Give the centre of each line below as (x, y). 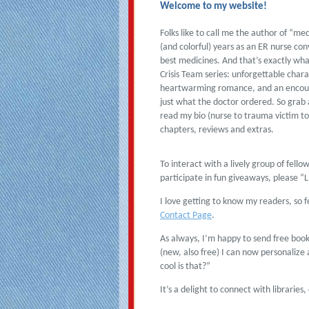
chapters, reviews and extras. (217, 130)
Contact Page (186, 215)
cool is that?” (185, 266)
